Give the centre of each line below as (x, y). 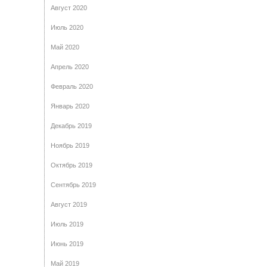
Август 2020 (69, 8)
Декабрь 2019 (71, 126)
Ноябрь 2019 (70, 145)
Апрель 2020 (70, 67)
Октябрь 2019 (72, 165)
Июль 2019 (67, 224)
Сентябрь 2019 (73, 185)
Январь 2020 (70, 106)
